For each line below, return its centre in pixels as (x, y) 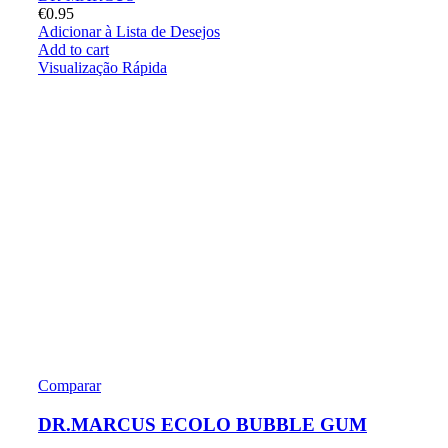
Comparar (69, 386)
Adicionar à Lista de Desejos (129, 32)
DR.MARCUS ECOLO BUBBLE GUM (202, 425)
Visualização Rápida (102, 68)
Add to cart (73, 50)
